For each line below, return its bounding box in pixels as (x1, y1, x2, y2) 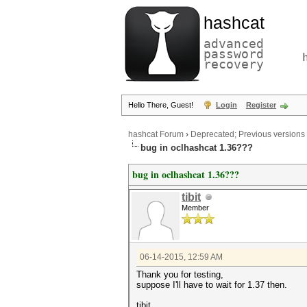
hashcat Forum (128, 130, 184, 140)
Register (246, 101, 276, 109)
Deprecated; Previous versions (191, 130, 305, 140)
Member (182, 204, 209, 212)
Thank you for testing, (136, 269, 223, 280)
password (204, 47, 264, 61)
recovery (204, 57, 264, 71)
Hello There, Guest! (128, 101, 195, 109)
